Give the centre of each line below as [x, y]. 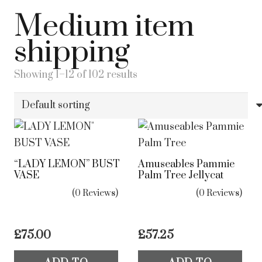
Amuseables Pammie [186, 164]
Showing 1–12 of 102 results [76, 75]
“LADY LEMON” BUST [67, 164]
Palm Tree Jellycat [181, 175]
